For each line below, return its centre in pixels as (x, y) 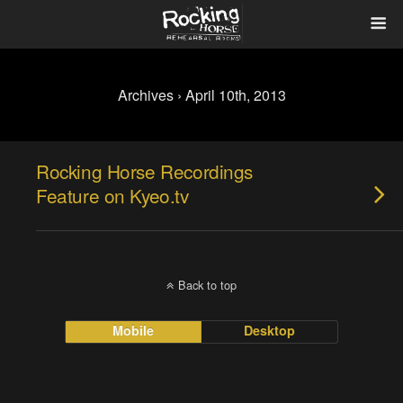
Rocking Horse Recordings (145, 171)
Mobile (134, 330)
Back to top (207, 285)
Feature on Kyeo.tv (112, 195)
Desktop (270, 330)
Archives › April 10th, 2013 (201, 95)
